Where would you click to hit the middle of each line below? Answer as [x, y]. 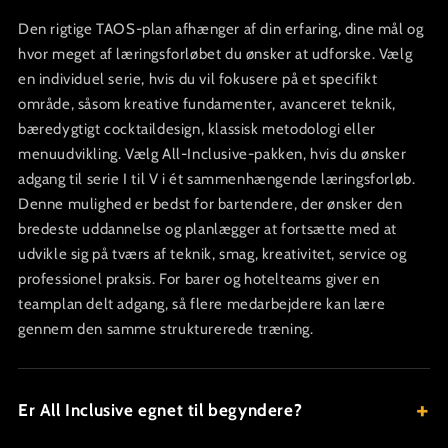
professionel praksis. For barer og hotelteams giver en [199, 278]
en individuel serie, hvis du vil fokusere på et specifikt [198, 78]
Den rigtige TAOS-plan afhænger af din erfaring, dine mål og [221, 28]
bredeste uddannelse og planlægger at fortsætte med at [207, 228]
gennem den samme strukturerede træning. [166, 328]
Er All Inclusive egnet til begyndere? [160, 409]
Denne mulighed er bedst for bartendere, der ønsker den [210, 203]
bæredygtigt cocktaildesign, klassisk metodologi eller [197, 128]
